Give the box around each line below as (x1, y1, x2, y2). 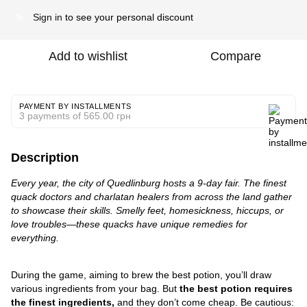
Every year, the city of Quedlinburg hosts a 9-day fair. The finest (11, 177, 286, 188)
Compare (210, 49, 261, 63)
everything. (11, 232, 59, 243)
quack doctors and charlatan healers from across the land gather (11, 191, 292, 202)
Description (11, 151, 79, 164)
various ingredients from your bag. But (11, 283, 180, 294)
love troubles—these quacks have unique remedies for (11, 219, 247, 230)
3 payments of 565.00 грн (19, 110, 131, 121)
